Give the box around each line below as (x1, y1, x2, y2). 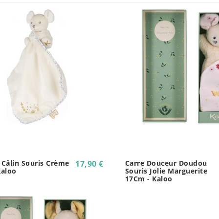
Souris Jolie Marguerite (125, 166, 208, 176)
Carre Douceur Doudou (125, 158, 207, 168)
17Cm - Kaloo (125, 174, 173, 184)
